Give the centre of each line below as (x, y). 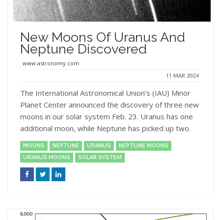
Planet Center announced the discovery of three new (110, 105)
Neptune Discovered (83, 49)
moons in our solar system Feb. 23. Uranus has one (107, 117)
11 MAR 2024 (182, 76)
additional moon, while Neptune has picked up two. (105, 128)
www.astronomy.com (51, 63)
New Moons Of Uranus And (103, 37)
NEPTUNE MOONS (144, 146)
